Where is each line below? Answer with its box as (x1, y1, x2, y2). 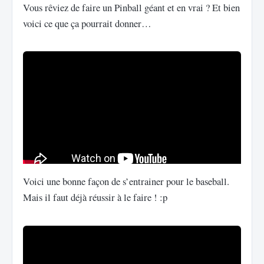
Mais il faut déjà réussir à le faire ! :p (23, 190, 167, 204)
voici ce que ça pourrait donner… (23, 16, 151, 30)
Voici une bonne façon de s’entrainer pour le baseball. (23, 174, 229, 189)
